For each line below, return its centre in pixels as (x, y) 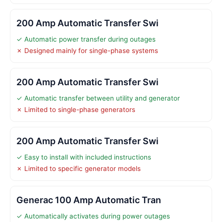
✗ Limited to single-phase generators (76, 109)
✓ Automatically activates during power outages (93, 216)
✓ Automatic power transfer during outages (86, 39)
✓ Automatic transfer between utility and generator (98, 98)
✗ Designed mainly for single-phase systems (87, 50)
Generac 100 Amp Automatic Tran (89, 200)
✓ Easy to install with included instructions (84, 157)
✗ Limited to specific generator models (79, 168)
